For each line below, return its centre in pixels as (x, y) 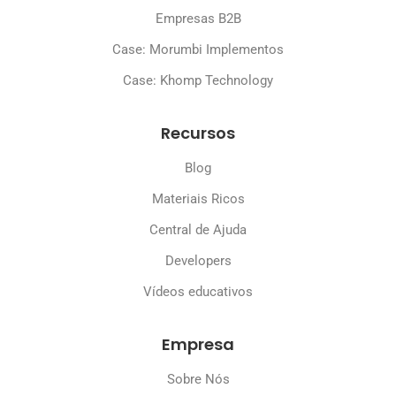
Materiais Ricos (198, 199)
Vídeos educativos (198, 292)
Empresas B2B (198, 19)
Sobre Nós (198, 380)
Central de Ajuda (198, 230)
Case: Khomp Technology (198, 81)
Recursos (198, 133)
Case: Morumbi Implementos (198, 50)
